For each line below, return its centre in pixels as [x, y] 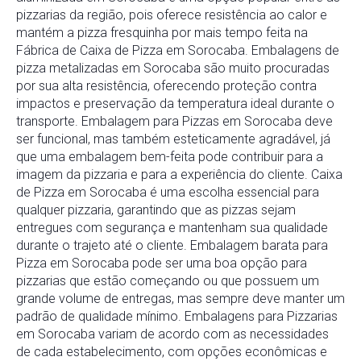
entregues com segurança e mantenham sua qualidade [172, 228]
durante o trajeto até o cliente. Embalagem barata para [172, 246]
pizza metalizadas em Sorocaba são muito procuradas [173, 68]
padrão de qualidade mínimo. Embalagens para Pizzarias [177, 317]
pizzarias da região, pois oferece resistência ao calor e [172, 15]
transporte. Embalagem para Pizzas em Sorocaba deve [174, 122]
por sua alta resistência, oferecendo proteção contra [166, 86]
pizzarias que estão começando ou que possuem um [168, 281]
